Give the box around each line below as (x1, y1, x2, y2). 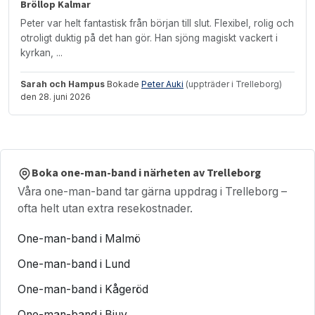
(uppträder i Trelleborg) (186, 78, 282, 89)
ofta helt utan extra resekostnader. (18, 201, 193, 215)
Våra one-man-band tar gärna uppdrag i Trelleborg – (18, 184, 287, 198)
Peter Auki (141, 78, 184, 89)
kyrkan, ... (20, 46, 63, 58)
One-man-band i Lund (18, 257, 130, 271)
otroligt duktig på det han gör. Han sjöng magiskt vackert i (20, 32, 278, 44)
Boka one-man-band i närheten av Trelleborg (32, 165, 261, 181)
